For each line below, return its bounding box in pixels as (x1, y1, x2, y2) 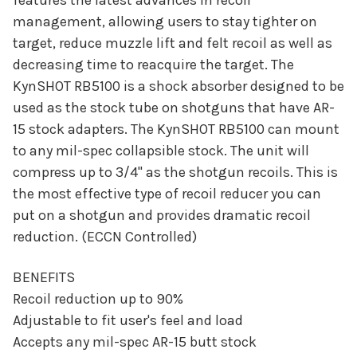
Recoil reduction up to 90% (13, 290, 183, 308)
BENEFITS (13, 269, 75, 287)
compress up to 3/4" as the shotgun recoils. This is (13, 163, 338, 182)
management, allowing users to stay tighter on (13, 13, 317, 31)
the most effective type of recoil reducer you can (13, 185, 321, 203)
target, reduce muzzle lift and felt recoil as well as (13, 34, 332, 53)
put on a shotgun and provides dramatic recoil (13, 206, 311, 225)
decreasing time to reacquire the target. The (13, 56, 294, 74)
